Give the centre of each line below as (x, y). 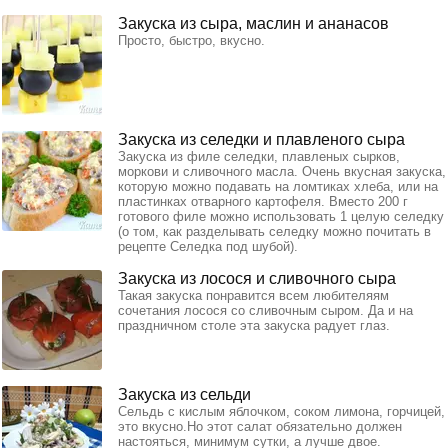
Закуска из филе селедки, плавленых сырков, (259, 156)
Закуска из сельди (184, 394)
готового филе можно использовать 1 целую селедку (281, 216)
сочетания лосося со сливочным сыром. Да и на (265, 310)
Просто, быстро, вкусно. (191, 40)
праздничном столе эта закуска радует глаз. (254, 325)
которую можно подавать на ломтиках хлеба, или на (278, 186)
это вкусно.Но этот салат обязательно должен (260, 426)
